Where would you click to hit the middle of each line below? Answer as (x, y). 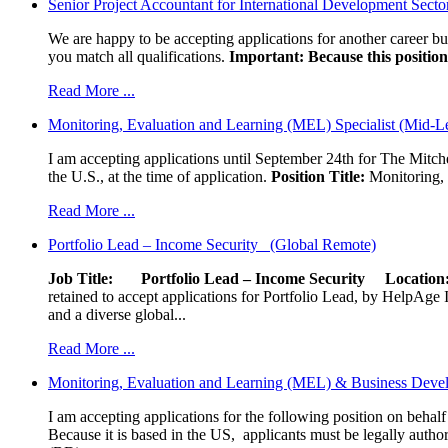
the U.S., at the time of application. (159, 176)
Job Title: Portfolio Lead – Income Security (214, 278)
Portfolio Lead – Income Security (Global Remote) (212, 244)
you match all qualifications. (138, 56)
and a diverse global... (117, 314)
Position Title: (318, 176)
